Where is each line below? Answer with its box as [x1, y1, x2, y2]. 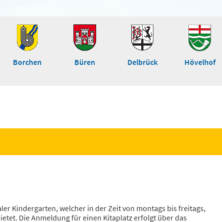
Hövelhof [184, 56, 216, 67]
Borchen [13, 56, 42, 67]
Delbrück [127, 56, 158, 67]
